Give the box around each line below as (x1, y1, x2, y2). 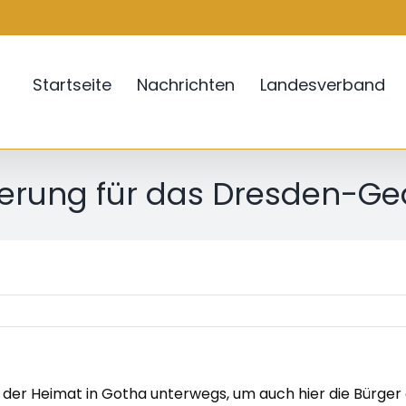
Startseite (33, 73, 111, 96)
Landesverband (260, 73, 385, 96)
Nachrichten (137, 73, 235, 96)
